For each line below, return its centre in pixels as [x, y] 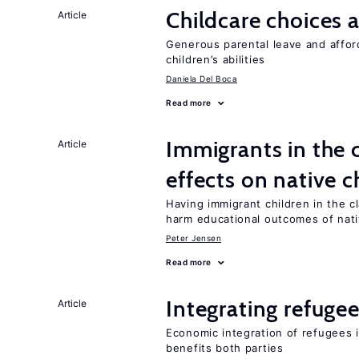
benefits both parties [225, 348]
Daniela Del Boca [202, 79]
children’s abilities [216, 59]
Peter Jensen [194, 238]
